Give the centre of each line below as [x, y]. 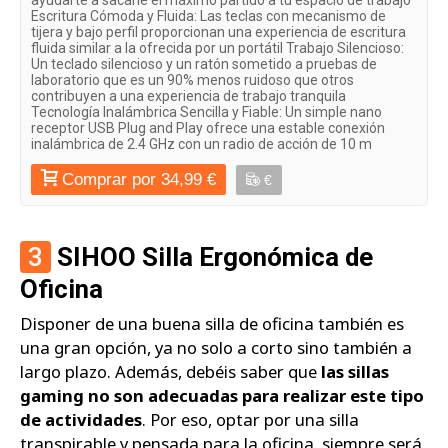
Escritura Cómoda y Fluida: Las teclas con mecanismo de [208, 16]
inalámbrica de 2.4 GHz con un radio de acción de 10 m [201, 144]
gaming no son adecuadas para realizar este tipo [222, 396]
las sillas [355, 372]
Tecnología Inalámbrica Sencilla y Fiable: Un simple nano [206, 112]
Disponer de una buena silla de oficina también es [212, 324]
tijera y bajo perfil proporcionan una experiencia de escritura [218, 32]
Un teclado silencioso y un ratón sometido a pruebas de [204, 64]
